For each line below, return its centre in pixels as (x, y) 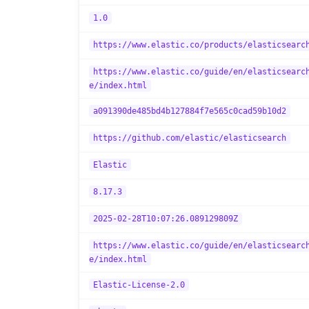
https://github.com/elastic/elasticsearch (190, 138)
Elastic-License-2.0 (139, 285)
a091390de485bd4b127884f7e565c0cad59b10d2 (190, 111)
